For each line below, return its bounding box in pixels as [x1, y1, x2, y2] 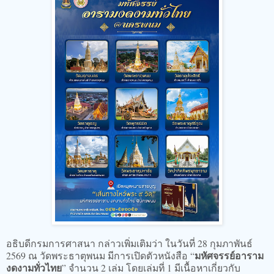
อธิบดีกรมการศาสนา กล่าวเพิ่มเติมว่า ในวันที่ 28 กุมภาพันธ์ [6, 236, 253, 250]
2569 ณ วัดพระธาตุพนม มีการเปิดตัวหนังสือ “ [6, 248, 194, 262]
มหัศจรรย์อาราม [194, 248, 264, 262]
